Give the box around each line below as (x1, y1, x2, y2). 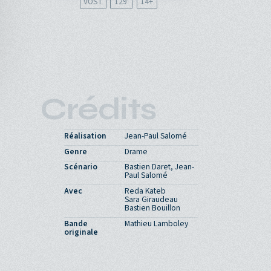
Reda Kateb (124, 185, 166, 197)
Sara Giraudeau (124, 194, 178, 206)
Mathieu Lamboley (124, 217, 188, 229)
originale (64, 226, 98, 238)
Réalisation (64, 129, 106, 142)
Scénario (64, 161, 97, 173)
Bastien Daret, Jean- (124, 161, 194, 173)
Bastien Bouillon (124, 202, 180, 214)
